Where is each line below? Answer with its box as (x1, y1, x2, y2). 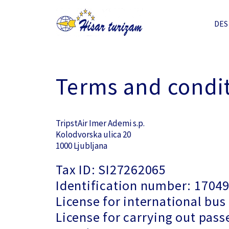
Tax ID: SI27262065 (56, 161, 167, 178)
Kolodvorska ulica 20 (56, 129, 131, 140)
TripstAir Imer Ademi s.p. (56, 118, 145, 129)
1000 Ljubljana (56, 140, 107, 151)
